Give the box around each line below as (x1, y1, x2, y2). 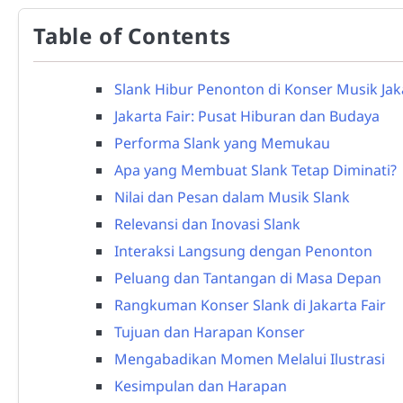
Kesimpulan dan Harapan (114, 376, 287, 397)
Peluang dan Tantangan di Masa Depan (114, 268, 381, 289)
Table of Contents (33, 21, 231, 51)
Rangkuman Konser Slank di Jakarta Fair (114, 295, 386, 316)
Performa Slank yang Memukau (114, 133, 330, 154)
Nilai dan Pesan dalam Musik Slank (114, 187, 350, 208)
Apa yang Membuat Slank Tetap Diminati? (114, 160, 397, 181)
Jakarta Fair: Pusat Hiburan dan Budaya (114, 106, 380, 127)
